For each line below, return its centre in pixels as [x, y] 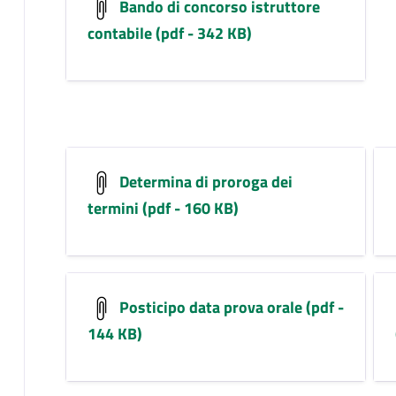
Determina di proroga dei [204, 181]
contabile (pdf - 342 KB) [169, 33]
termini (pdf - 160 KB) [163, 208]
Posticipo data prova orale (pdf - [229, 307]
